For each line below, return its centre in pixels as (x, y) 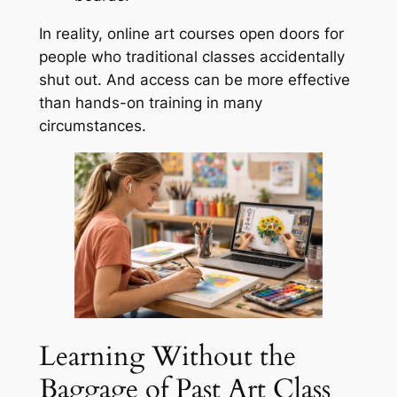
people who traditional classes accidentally (191, 56)
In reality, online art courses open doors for (191, 33)
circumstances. (92, 125)
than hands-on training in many (150, 102)
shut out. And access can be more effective (194, 79)
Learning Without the (167, 357)
